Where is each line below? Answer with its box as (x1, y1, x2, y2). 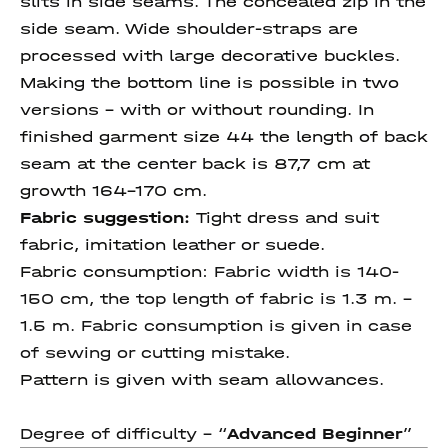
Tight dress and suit (196, 208, 379, 227)
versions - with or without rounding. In (20, 100, 374, 119)
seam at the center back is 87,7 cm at (20, 154, 370, 173)
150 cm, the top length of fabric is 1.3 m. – (20, 289, 412, 308)
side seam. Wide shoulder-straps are (20, 19, 358, 38)
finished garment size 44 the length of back (20, 127, 428, 146)
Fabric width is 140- (214, 262, 399, 281)
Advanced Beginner (227, 424, 403, 443)
